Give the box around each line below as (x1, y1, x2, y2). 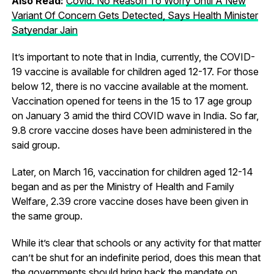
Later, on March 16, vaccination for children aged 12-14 (11, 165, 253, 178)
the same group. (11, 209, 83, 222)
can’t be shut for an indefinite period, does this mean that (11, 251, 261, 264)
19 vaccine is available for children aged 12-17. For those (11, 65, 259, 78)
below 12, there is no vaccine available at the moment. (11, 80, 248, 92)
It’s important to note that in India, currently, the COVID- (11, 50, 255, 63)
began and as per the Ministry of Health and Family (11, 180, 234, 193)
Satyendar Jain (11, 23, 78, 36)
